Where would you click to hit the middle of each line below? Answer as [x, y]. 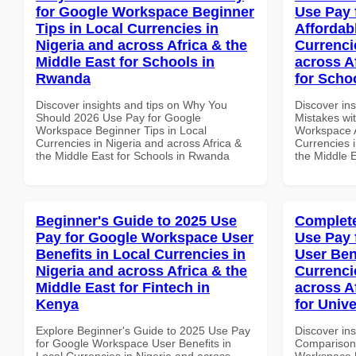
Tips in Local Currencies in [127, 28]
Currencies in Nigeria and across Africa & [139, 143]
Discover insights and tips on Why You [132, 104]
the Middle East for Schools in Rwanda [133, 155]
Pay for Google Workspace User [145, 237]
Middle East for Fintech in [123, 287]
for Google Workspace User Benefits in [133, 343]
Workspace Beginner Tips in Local [121, 130]
